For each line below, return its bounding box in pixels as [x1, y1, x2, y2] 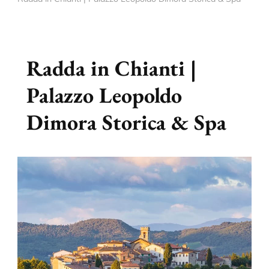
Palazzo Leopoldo [26, 80, 182, 109]
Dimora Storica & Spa [26, 107, 226, 136]
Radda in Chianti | [26, 53, 196, 82]
